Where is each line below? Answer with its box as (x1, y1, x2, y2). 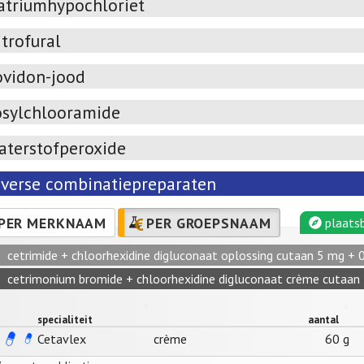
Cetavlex (37, 331, 86, 348)
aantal (308, 313, 339, 327)
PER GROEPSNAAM (146, 213, 271, 232)
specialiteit (37, 313, 93, 327)
